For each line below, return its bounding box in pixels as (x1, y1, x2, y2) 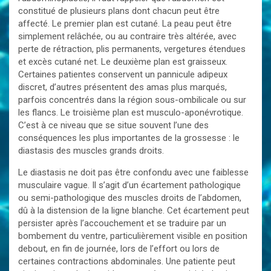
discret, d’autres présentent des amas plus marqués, (18, 82, 227, 93)
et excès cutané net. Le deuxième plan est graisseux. (18, 56, 227, 67)
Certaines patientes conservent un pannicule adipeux (18, 69, 227, 80)
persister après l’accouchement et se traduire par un (18, 218, 226, 229)
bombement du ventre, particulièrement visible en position (18, 230, 247, 241)
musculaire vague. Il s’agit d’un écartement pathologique (18, 180, 241, 191)
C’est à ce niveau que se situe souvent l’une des (18, 120, 209, 131)
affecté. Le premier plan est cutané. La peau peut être (18, 18, 232, 29)
